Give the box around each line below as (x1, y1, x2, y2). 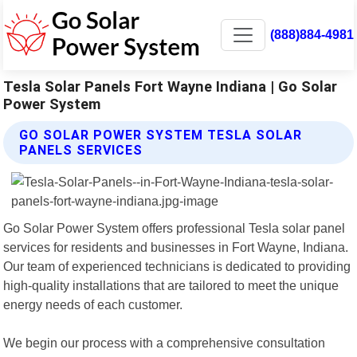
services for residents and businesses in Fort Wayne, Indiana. (3, 239, 349, 254)
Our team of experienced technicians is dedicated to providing (3, 258, 351, 273)
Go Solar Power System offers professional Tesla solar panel (3, 220, 346, 235)
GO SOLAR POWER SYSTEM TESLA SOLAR (19, 127, 303, 143)
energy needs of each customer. (3, 296, 183, 312)
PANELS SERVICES (19, 142, 143, 158)
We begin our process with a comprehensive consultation (3, 335, 326, 350)
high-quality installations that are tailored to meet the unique (3, 277, 339, 292)
